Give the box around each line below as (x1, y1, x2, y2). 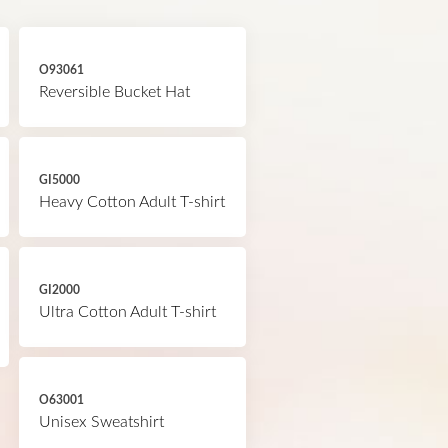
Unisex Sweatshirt (38, 414, 164, 430)
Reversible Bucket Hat (38, 84, 190, 100)
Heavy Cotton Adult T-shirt (38, 194, 225, 210)
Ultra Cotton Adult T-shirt (38, 304, 216, 320)
